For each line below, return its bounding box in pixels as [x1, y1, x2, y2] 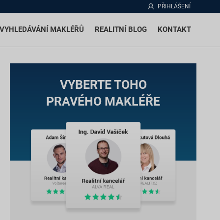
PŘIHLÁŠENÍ [158, 3, 191, 10]
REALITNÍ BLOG [95, 25, 147, 34]
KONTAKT [158, 25, 191, 34]
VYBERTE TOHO [59, 78, 147, 92]
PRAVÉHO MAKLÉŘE [46, 94, 160, 109]
